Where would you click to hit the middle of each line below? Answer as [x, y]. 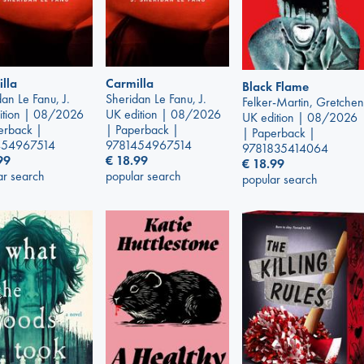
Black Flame [275, 86]
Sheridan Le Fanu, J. [156, 99]
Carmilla [130, 84]
